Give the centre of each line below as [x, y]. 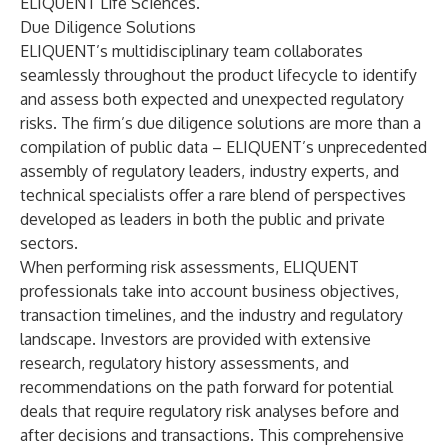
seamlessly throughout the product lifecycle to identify [218, 75]
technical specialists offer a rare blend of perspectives [213, 195]
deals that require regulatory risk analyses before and [209, 411]
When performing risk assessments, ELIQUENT [189, 267]
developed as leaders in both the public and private [202, 219]
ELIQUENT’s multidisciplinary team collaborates [191, 51]
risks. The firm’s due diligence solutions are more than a [220, 123]
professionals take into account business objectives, [209, 291]
